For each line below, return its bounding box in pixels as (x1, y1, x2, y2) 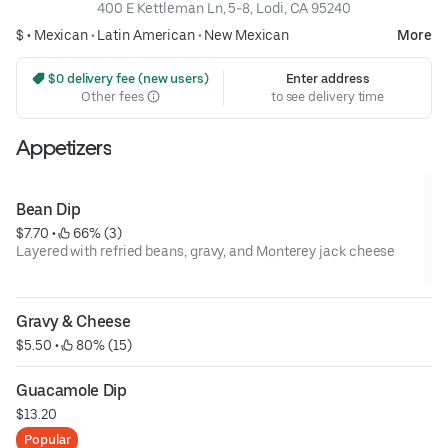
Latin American (97, 26, 196, 43)
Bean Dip (16, 199, 81, 219)
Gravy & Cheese (16, 311, 131, 331)
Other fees (81, 88, 147, 104)
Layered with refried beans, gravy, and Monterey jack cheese (16, 242, 396, 259)
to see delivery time (270, 88, 385, 104)
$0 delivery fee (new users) (45, 70, 209, 86)
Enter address (285, 70, 370, 86)
